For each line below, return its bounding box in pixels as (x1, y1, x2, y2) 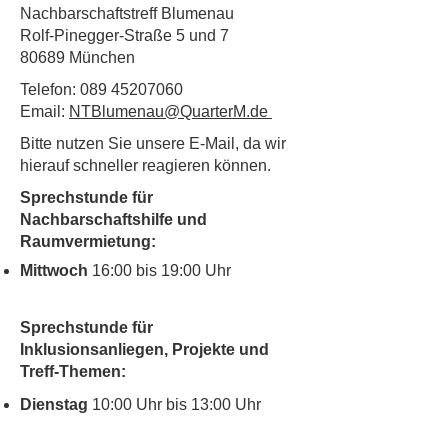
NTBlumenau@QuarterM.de (69, 103, 272, 120)
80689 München (20, 49, 135, 66)
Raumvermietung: (20, 233, 156, 250)
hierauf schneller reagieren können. (20, 157, 275, 174)
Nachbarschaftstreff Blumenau (20, 5, 234, 22)
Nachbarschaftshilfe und (20, 211, 207, 228)
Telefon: (20, 81, 80, 98)
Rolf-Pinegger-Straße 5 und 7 (20, 27, 229, 44)
